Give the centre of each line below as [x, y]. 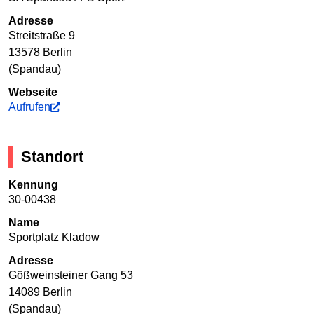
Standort [53, 157]
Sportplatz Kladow [54, 238]
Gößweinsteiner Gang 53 [71, 275]
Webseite [33, 93]
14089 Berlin [40, 292]
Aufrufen [29, 107]
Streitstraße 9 [42, 36]
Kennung [33, 185]
